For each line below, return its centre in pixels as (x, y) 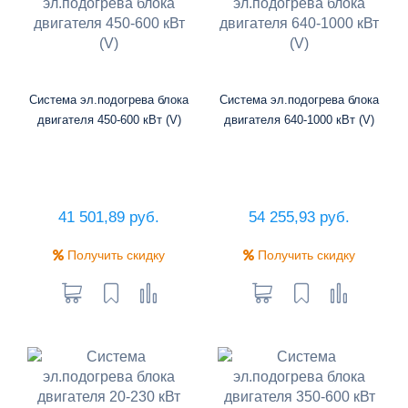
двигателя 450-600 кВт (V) (109, 119)
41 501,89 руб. (109, 217)
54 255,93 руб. (299, 217)
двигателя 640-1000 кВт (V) (299, 119)
